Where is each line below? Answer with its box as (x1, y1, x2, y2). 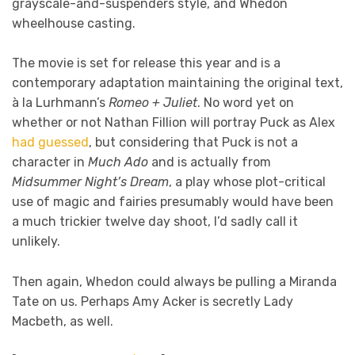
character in (12, 155, 88, 170)
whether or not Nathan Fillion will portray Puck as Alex (12, 115, 335, 131)
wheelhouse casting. (12, 15, 136, 31)
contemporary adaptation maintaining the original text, (12, 75, 343, 91)
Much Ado (88, 155, 148, 170)
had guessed (12, 135, 89, 151)
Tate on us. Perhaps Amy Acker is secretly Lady (12, 293, 293, 309)
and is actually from (148, 155, 271, 170)
